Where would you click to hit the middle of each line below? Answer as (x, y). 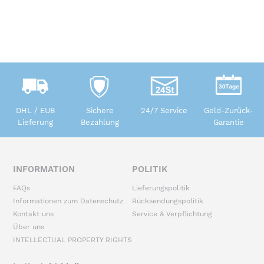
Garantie (229, 122)
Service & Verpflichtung (172, 214)
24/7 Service (164, 110)
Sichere (100, 110)
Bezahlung (100, 122)
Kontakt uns (33, 214)
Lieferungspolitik (161, 188)
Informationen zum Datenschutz (68, 201)
